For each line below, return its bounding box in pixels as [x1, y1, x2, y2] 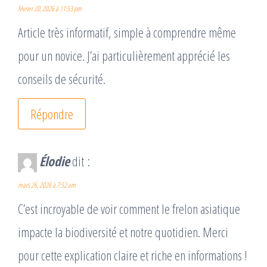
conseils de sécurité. [18, 70, 105, 88]
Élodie [39, 152, 70, 170]
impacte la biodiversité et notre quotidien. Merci [18, 223, 228, 241]
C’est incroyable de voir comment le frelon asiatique [18, 200, 240, 218]
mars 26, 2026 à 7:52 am [18, 180, 76, 191]
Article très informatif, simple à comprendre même [18, 23, 236, 42]
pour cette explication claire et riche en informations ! [18, 246, 247, 265]
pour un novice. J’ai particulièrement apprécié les [18, 46, 230, 65]
